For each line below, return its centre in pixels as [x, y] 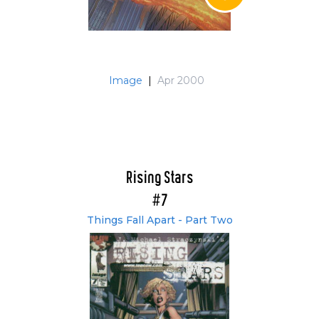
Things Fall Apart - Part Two [159, 220]
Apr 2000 [181, 80]
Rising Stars [159, 178]
